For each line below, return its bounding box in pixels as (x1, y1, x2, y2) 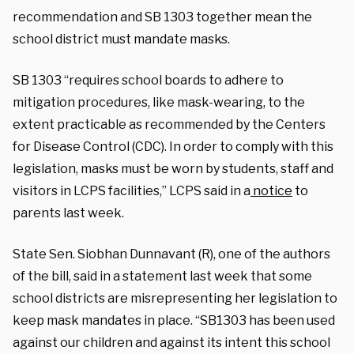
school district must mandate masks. (13, 31, 232, 47)
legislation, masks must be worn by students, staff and (13, 160, 333, 176)
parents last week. (13, 205, 124, 220)
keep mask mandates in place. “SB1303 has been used (13, 312, 335, 328)
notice (253, 183, 292, 198)
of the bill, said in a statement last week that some (13, 268, 312, 284)
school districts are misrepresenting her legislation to (13, 290, 337, 306)
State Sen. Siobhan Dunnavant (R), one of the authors (13, 246, 330, 262)
